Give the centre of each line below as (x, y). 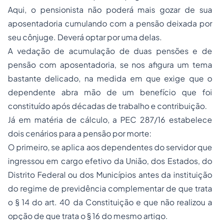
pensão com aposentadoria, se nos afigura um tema (110, 65)
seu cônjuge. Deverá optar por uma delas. (85, 37)
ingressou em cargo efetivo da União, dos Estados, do (110, 161)
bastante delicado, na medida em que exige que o (110, 79)
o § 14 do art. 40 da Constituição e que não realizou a (110, 202)
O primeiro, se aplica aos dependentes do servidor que (110, 147)
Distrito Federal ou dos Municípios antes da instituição (110, 175)
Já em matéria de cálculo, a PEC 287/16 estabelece (110, 120)
